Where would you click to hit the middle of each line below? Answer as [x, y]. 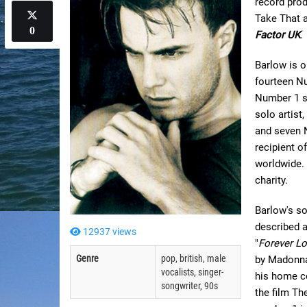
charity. [271, 180]
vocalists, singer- [192, 272]
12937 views [109, 232]
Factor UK [278, 35]
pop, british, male [194, 258]
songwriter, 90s [189, 286]
